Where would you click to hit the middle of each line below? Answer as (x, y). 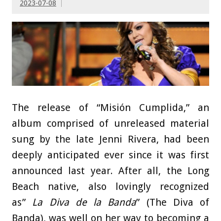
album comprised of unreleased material (110, 124)
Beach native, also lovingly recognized (110, 187)
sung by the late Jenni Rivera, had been (110, 139)
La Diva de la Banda (84, 203)
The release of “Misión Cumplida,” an (110, 108)
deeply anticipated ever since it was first (110, 155)
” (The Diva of (173, 203)
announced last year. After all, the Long (110, 171)
